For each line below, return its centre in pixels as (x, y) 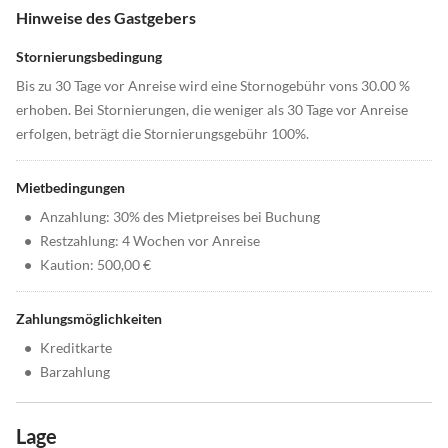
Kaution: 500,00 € (95, 265)
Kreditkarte (76, 348)
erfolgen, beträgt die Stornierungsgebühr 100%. (162, 134)
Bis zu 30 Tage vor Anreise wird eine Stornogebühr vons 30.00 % (213, 86)
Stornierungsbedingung (89, 57)
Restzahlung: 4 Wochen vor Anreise (150, 241)
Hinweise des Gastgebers (106, 18)
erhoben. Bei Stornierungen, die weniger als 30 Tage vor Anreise (212, 110)
